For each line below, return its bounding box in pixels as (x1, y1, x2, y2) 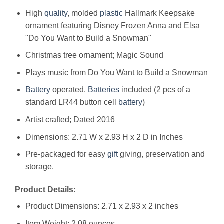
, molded (67, 8, 100, 17)
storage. (25, 162, 54, 171)
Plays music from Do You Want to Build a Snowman (25, 68, 208, 77)
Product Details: (15, 185, 76, 194)
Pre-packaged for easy (25, 150, 107, 159)
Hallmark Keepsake (122, 8, 195, 17)
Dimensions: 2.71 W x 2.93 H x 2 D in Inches (25, 132, 183, 141)
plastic (99, 8, 123, 17)
